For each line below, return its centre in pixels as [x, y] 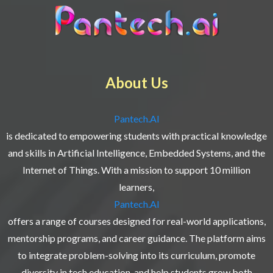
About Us [136, 83]
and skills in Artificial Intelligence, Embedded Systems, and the [136, 153]
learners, [136, 187]
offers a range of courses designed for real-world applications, [136, 221]
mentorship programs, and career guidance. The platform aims [136, 238]
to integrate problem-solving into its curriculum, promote [136, 255]
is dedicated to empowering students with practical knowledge [136, 136]
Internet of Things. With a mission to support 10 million [136, 170]
